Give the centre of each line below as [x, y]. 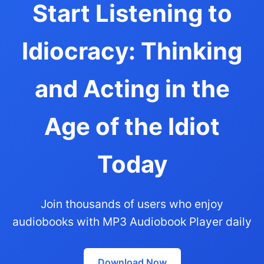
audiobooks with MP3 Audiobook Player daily [132, 221]
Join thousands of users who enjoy [132, 204]
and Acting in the [132, 88]
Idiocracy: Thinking [132, 51]
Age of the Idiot [132, 126]
